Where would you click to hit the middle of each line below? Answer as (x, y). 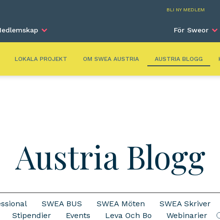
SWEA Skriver (185, 204)
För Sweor (191, 30)
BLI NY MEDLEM (186, 10)
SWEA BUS (62, 204)
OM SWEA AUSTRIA (111, 59)
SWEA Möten (121, 204)
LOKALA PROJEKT (41, 59)
